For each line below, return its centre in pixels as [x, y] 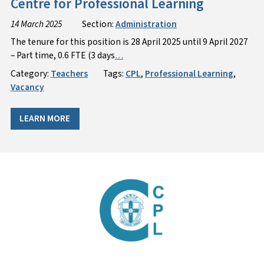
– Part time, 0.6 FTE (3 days [62, 56]
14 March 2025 [36, 24]
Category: [30, 74]
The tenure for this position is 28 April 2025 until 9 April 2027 [129, 42]
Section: [98, 24]
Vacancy [27, 88]
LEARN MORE [45, 119]
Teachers [69, 74]
